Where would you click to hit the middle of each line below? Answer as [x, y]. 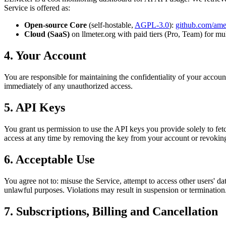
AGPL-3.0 [152, 25]
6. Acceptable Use [49, 159]
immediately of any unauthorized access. [68, 86]
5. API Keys [35, 107]
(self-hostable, [111, 25]
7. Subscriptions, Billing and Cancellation [111, 211]
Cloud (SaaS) [47, 34]
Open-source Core [55, 25]
